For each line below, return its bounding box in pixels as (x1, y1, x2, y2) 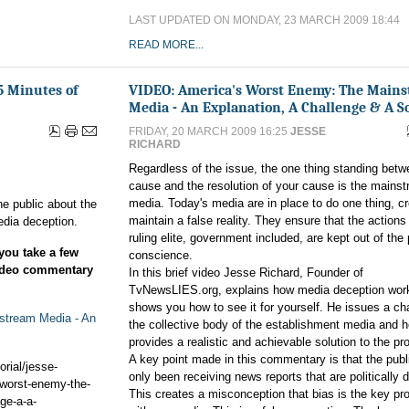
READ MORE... (129, 38, 204, 51)
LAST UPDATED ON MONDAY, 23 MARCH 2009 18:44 (129, 14, 400, 26)
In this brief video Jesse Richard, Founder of (129, 266, 363, 279)
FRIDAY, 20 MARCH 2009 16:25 (129, 125, 290, 138)
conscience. (129, 248, 193, 262)
